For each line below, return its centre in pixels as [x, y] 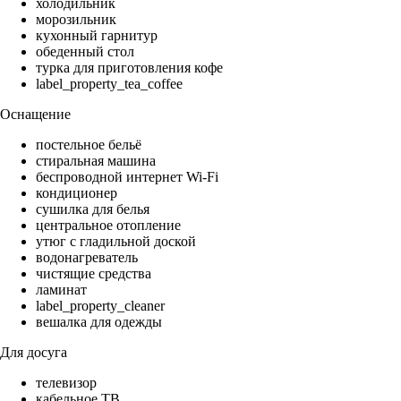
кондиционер [77, 193]
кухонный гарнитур [97, 36]
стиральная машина [96, 161]
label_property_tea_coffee [109, 84]
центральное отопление [108, 226]
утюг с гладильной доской [116, 242]
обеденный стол [85, 52]
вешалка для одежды [99, 322]
